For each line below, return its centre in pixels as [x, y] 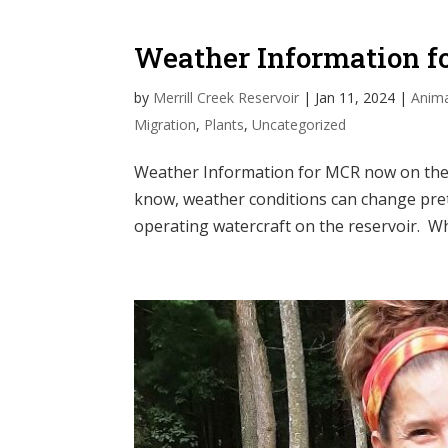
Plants [224, 124]
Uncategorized [299, 124]
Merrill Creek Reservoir [226, 97]
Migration [165, 124]
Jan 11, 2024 [355, 97]
